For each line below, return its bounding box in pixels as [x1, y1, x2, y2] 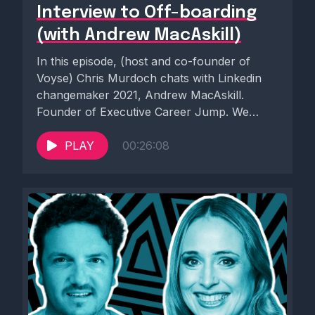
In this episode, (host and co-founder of [37, 54, 250, 69]
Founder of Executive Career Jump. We [37, 105, 249, 120]
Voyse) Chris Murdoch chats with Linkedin [37, 71, 262, 86]
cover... [37, 122, 75, 136]
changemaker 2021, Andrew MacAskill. [37, 88, 244, 103]
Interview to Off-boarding [37, 4, 257, 22]
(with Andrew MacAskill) [37, 27, 241, 45]
